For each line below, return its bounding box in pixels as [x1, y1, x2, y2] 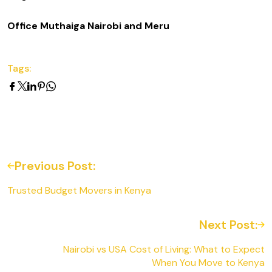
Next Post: [199, 217, 257, 233]
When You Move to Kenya [152, 256, 265, 269]
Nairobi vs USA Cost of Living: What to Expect [63, 243, 265, 256]
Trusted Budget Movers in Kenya [7, 184, 151, 197]
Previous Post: [15, 158, 95, 174]
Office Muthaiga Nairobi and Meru [7, 19, 169, 32]
